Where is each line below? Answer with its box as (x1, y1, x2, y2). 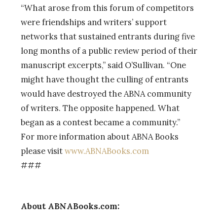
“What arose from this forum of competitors (21, 2, 194, 13)
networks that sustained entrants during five (21, 31, 195, 42)
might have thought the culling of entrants (21, 74, 188, 85)
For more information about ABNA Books (21, 131, 179, 142)
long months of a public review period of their (21, 45, 197, 56)
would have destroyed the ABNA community (21, 88, 191, 99)
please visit (21, 145, 65, 156)
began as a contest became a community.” (21, 116, 180, 128)
